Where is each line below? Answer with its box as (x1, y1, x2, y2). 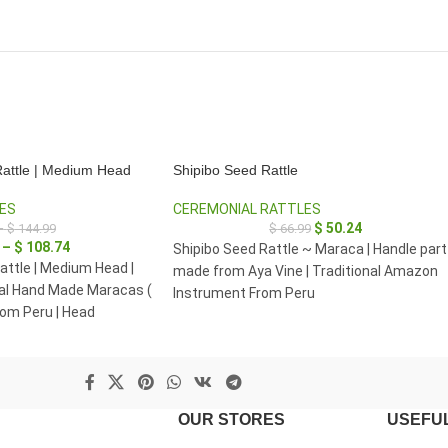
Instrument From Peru (173, 285, 315, 301)
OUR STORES (177, 410, 285, 428)
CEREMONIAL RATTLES (173, 201, 321, 217)
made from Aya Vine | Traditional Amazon (173, 263, 438, 279)
